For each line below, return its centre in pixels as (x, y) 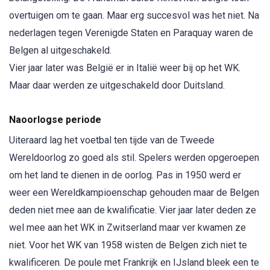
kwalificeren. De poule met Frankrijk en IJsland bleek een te (134, 263)
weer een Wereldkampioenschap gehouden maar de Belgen (134, 193)
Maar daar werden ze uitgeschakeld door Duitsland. (117, 85)
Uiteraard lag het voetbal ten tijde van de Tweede (112, 140)
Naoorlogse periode (55, 120)
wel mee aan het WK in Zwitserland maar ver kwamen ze (127, 228)
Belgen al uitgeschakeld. (60, 50)
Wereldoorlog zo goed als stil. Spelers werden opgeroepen (134, 158)
